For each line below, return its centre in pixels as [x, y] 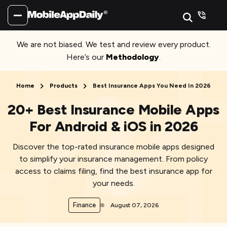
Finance [84, 205]
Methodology [133, 57]
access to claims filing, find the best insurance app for [113, 171]
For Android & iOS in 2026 [113, 126]
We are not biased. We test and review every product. [113, 44]
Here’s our [86, 57]
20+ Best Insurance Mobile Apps [113, 109]
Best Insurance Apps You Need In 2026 [152, 86]
